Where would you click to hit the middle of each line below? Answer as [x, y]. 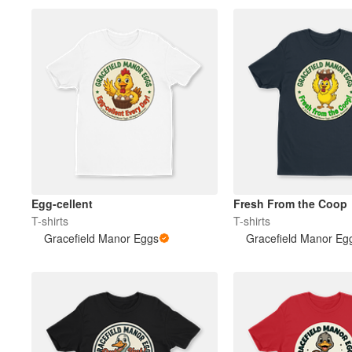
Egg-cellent [62, 204]
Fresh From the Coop [290, 204]
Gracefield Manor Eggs [101, 238]
